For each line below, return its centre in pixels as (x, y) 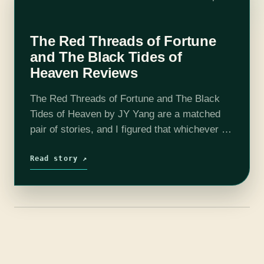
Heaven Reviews (84, 72)
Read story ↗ (59, 158)
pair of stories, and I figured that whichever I (127, 129)
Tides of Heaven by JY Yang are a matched (125, 114)
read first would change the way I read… (119, 144)
